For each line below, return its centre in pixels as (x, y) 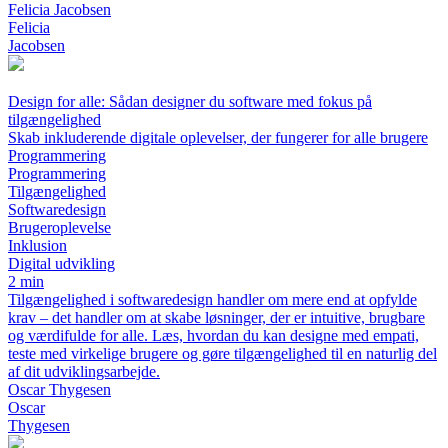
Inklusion (37, 245)
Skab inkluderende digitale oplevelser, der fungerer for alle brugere (218, 137)
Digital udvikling (61, 263)
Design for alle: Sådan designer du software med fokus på (190, 101)
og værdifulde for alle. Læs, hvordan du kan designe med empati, (213, 335)
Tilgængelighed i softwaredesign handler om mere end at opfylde (212, 299)
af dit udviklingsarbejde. (84, 371)
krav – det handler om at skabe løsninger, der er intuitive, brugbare (216, 317)
